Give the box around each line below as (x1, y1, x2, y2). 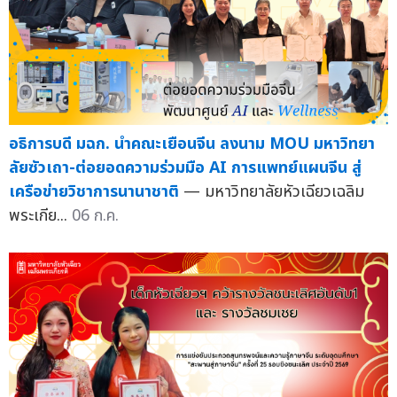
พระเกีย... (9, 204, 72, 229)
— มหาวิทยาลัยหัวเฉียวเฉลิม (183, 180, 364, 205)
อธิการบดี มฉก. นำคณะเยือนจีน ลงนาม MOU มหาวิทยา (9, 132, 375, 157)
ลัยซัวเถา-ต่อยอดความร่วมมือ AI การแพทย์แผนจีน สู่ (9, 156, 362, 181)
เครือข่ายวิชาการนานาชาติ (9, 180, 179, 205)
